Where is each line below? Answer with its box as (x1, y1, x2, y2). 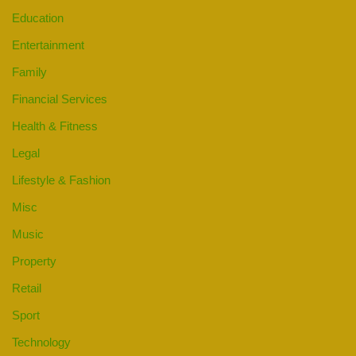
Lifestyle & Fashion (12, 173, 110, 188)
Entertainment (12, 38, 84, 52)
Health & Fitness (12, 119, 98, 133)
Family (12, 65, 47, 79)
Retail (12, 281, 41, 296)
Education (12, 11, 64, 25)
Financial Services (12, 92, 107, 106)
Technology (12, 335, 71, 350)
